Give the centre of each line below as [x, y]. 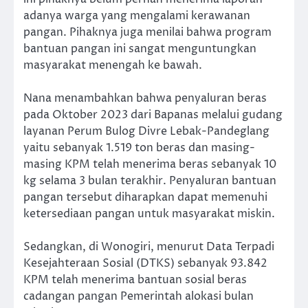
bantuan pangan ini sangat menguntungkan [140, 49]
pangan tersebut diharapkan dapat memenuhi [145, 198]
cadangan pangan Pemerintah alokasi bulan [139, 297]
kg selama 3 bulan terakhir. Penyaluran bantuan [150, 181]
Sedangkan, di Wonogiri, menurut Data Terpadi [149, 247]
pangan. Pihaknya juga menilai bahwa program [147, 33]
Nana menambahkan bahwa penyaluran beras [145, 99]
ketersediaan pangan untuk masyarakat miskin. [149, 214]
